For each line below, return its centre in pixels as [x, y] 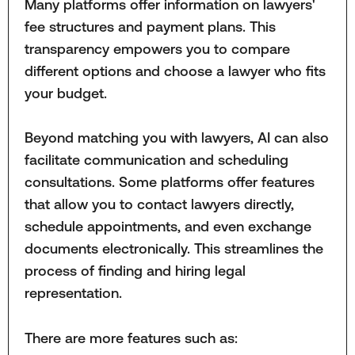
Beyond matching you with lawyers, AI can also [176, 138]
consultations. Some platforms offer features [169, 182]
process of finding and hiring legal [135, 271]
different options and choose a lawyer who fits [175, 71]
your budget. [65, 93]
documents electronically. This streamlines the [174, 249]
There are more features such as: [131, 338]
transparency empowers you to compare [157, 48]
